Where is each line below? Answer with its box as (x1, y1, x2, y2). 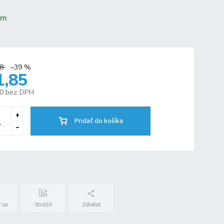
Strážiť (34, 200, 52, 208)
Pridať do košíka (74, 116, 123, 126)
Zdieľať (81, 200, 100, 208)
